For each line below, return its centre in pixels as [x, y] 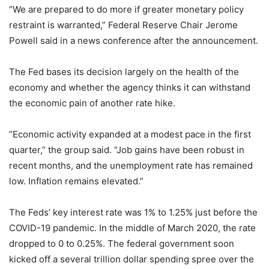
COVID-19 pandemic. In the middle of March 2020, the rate [132, 228]
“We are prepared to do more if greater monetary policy [126, 10]
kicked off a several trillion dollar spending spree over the [131, 259]
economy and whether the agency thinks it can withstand [130, 88]
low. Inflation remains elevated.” [76, 181]
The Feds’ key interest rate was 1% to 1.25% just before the [133, 213]
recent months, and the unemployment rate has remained [131, 166]
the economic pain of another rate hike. [92, 103]
